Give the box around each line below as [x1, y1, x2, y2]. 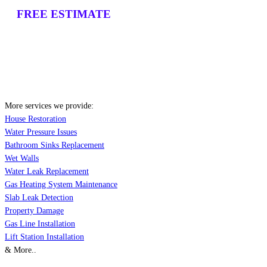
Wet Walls [5, 154, 39, 163]
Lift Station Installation [5, 232, 84, 242]
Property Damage [5, 206, 64, 216]
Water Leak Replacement [5, 167, 89, 176]
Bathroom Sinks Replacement [5, 141, 104, 150]
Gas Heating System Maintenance [5, 180, 117, 190]
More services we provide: [5, 101, 94, 111]
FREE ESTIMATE [17, 8, 111, 21]
